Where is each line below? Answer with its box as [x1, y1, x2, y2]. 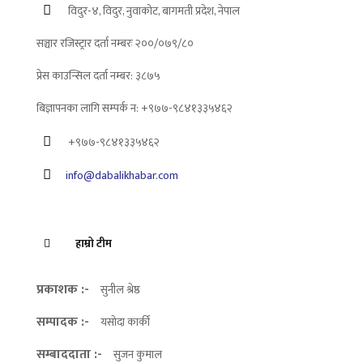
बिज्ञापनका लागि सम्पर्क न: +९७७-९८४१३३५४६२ [36, 99, 233, 118]
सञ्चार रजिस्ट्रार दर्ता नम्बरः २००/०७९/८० [36, 34, 194, 53]
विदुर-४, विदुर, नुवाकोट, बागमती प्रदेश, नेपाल [66, 2, 240, 21]
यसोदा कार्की [100, 313, 150, 332]
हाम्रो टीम [73, 234, 112, 254]
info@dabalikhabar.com [66, 166, 178, 186]
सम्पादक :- [36, 311, 92, 334]
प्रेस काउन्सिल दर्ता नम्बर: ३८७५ [36, 66, 160, 86]
